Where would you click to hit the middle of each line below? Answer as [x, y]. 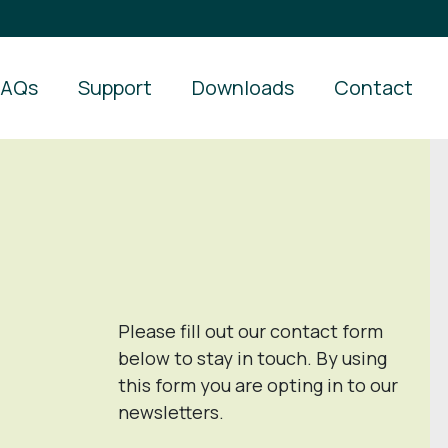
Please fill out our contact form [250, 331]
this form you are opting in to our [258, 385]
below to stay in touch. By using [252, 358]
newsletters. [171, 412]
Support [115, 87]
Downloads [243, 87]
